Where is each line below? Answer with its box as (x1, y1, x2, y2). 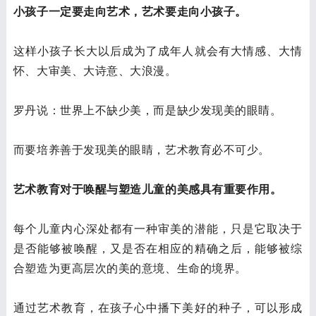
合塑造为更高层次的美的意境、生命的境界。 (13, 260, 247, 276)
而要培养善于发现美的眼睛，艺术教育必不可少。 (13, 142, 270, 157)
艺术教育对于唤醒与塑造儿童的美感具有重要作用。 (13, 181, 282, 197)
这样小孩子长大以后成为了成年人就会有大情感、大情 (13, 43, 303, 59)
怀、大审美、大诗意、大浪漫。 (13, 63, 177, 78)
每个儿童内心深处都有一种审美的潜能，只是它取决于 (13, 221, 303, 236)
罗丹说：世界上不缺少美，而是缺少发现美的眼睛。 (13, 102, 282, 118)
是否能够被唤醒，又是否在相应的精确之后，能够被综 (13, 241, 303, 256)
